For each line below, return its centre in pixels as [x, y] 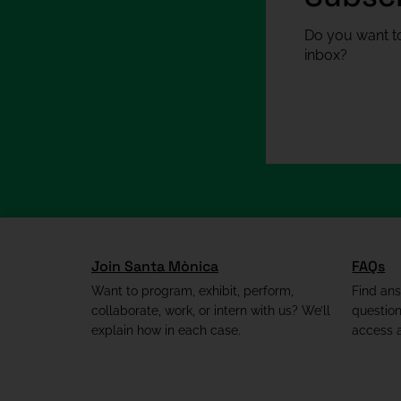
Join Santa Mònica [155, 266]
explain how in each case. [166, 330]
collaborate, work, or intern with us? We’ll [211, 310]
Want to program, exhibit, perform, [192, 290]
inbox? [326, 55]
